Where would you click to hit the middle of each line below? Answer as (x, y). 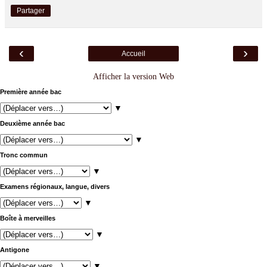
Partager (31, 10)
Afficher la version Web (133, 76)
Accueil (133, 53)
